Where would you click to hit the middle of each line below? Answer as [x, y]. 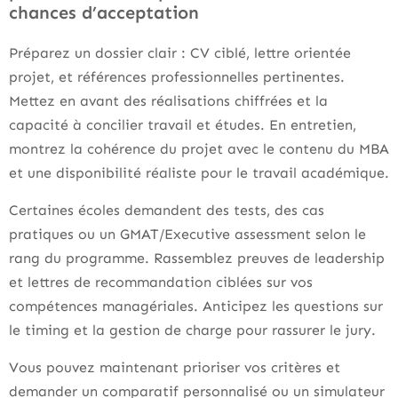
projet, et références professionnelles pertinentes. [177, 77]
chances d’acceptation [104, 12]
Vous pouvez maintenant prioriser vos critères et [175, 367]
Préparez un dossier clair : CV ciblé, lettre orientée [180, 53]
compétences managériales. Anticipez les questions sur [196, 306]
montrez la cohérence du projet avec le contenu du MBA [199, 149]
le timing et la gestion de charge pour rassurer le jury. [192, 330]
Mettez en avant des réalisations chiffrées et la [168, 101]
